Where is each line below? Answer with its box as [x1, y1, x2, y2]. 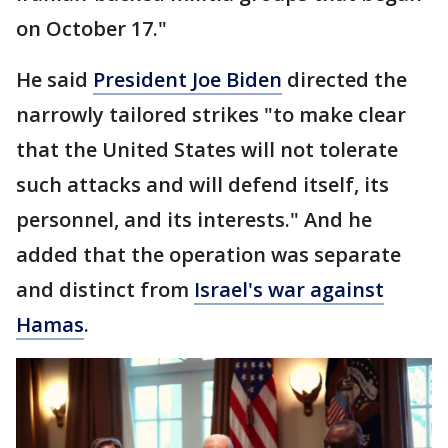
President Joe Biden [93, 66, 282, 93]
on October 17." [16, 15, 167, 42]
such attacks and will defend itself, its [16, 171, 389, 198]
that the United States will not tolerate [16, 136, 398, 163]
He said [16, 66, 93, 93]
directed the [282, 66, 407, 93]
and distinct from [16, 276, 194, 303]
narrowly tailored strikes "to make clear [16, 101, 406, 128]
